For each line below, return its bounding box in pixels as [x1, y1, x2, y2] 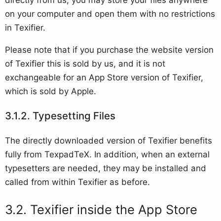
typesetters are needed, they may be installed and [5, 163, 206, 174]
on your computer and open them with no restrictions [5, 8, 215, 19]
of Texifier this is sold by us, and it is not [5, 58, 165, 69]
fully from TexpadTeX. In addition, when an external [5, 149, 210, 160]
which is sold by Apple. [5, 86, 96, 96]
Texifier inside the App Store [30, 201, 197, 217]
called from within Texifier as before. [5, 177, 150, 187]
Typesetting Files [33, 110, 115, 122]
